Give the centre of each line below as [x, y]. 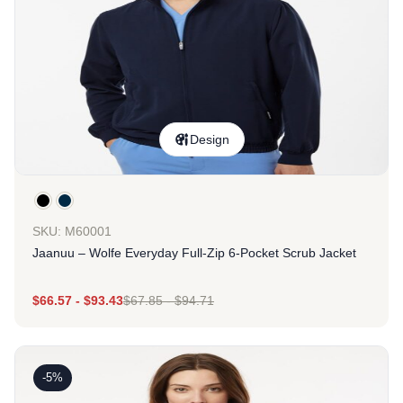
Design [210, 139]
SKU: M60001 [72, 231]
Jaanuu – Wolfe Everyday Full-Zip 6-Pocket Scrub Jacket [194, 253]
